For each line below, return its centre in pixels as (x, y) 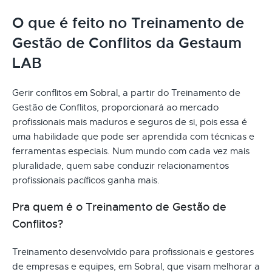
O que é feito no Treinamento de (128, 23)
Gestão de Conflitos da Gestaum (127, 43)
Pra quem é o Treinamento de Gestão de (119, 207)
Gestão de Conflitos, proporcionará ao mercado (115, 107)
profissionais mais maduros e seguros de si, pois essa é (130, 122)
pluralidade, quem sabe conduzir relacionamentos (121, 165)
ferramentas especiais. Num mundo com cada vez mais (131, 151)
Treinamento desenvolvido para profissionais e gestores (133, 252)
